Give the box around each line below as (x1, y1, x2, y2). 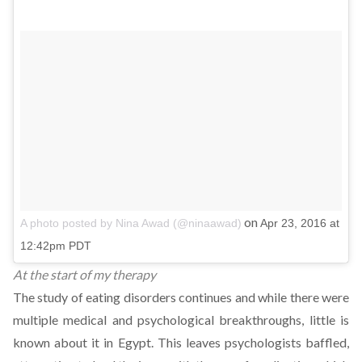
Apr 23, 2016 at (260, 217, 339, 230)
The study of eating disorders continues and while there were (13, 289, 349, 305)
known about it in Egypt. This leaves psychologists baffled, (13, 335, 349, 351)
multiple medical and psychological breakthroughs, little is (13, 312, 349, 328)
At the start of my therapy (13, 267, 156, 283)
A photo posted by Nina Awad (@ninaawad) (20, 217, 242, 230)
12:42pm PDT (20, 239, 91, 253)
